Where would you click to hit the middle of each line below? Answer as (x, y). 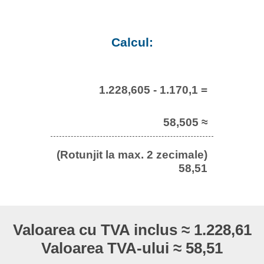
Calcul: (132, 42)
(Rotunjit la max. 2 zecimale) (132, 154)
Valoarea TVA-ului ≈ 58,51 (132, 248)
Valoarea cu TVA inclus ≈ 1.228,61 (132, 230)
